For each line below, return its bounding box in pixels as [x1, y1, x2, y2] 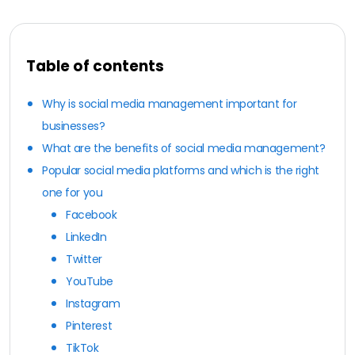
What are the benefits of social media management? [42, 139, 326, 156]
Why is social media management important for [42, 95, 297, 112]
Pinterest [66, 317, 113, 334]
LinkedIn [66, 228, 107, 245]
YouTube [66, 273, 114, 289]
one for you [42, 184, 103, 200]
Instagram [66, 295, 120, 311]
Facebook [66, 206, 117, 223]
